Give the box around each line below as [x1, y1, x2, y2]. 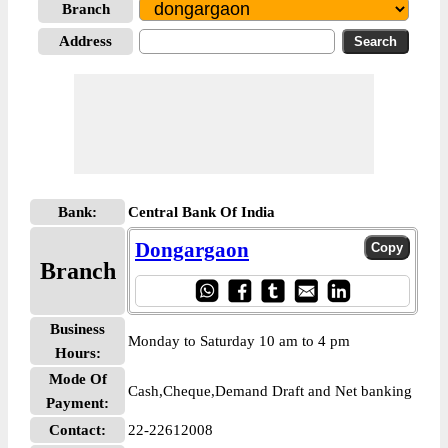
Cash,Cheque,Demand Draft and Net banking [128, 383, 412, 399]
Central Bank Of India [128, 204, 275, 220]
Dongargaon [135, 238, 249, 262]
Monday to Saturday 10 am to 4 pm [128, 333, 350, 349]
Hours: [54, 345, 101, 361]
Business [50, 321, 105, 337]
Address [59, 33, 112, 49]
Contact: [49, 422, 106, 438]
